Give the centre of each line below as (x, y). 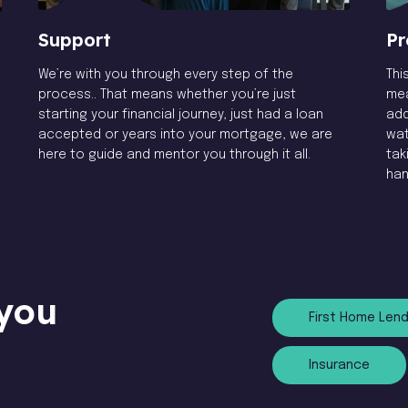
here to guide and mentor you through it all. (174, 155)
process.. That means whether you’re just (167, 95)
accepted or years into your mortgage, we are (185, 135)
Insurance (339, 365)
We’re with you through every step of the (165, 75)
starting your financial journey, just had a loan (180, 115)
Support (74, 40)
